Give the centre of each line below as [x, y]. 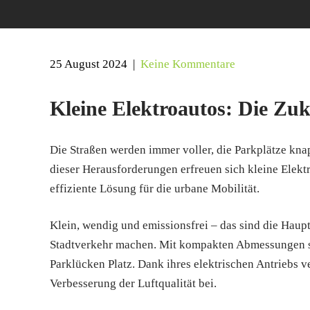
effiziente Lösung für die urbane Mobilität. [155, 189]
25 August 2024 [89, 64]
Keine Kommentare [188, 64]
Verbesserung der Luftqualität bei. [133, 283]
